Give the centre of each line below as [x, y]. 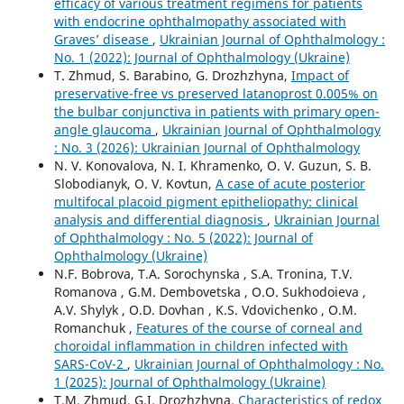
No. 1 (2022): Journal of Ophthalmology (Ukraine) [202, 58]
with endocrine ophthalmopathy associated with [200, 22]
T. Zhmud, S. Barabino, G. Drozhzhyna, [172, 76]
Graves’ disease [103, 40]
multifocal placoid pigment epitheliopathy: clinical [206, 202]
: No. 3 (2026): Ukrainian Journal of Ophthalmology [207, 148]
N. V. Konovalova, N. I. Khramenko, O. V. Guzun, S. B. [212, 166]
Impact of [320, 76]
